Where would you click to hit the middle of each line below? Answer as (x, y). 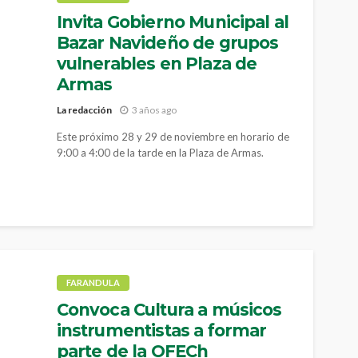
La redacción (84, 109)
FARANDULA (93, 282)
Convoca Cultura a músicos (169, 310)
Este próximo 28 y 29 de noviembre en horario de (173, 136)
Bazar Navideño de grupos (167, 43)
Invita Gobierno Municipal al (173, 22)
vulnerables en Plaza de (157, 64)
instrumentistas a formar (161, 330)
